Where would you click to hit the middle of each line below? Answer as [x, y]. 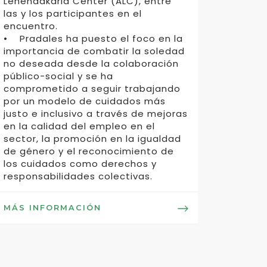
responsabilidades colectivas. [78, 176]
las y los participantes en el [73, 13]
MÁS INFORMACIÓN [53, 208]
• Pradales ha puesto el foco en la [94, 38]
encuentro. [31, 26]
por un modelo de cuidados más [85, 101]
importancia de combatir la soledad [94, 51]
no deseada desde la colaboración [91, 63]
